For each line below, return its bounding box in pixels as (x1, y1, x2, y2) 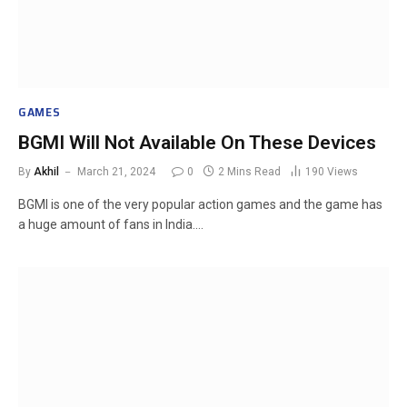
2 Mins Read (218, 165, 281, 178)
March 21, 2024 (77, 165, 155, 178)
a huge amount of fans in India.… (18, 217, 203, 232)
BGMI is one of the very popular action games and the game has (18, 197, 382, 212)
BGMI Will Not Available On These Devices (18, 132, 376, 154)
